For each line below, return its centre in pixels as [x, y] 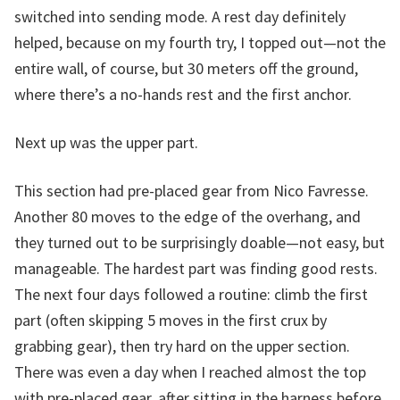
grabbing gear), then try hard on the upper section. [182, 346]
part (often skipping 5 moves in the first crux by [171, 321]
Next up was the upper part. [106, 143]
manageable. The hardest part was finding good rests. [196, 269]
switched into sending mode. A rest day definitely [180, 16]
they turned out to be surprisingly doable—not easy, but [200, 243]
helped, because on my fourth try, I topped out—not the [200, 42]
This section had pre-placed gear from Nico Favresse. [192, 191]
